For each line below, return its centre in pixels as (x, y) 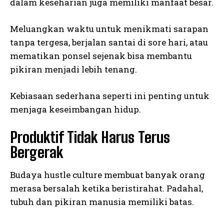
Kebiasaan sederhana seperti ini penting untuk (110, 96)
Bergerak (36, 152)
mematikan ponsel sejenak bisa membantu (101, 56)
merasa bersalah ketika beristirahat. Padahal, (106, 188)
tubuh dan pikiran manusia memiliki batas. (102, 202)
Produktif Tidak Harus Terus (90, 137)
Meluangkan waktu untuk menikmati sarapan (109, 29)
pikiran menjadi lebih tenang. (73, 69)
